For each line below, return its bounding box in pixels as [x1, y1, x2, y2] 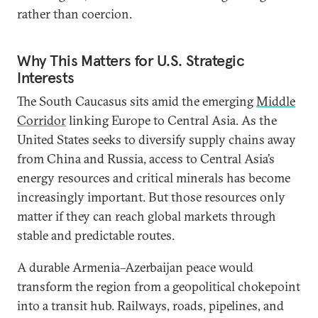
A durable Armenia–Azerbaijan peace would [17, 259, 253, 275]
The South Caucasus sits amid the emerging [17, 93, 256, 109]
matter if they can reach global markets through [17, 208, 276, 224]
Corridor [17, 112, 66, 128]
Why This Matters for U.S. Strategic [17, 50, 245, 70]
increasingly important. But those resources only [17, 189, 285, 205]
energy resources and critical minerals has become [17, 170, 290, 186]
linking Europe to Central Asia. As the [66, 112, 277, 128]
